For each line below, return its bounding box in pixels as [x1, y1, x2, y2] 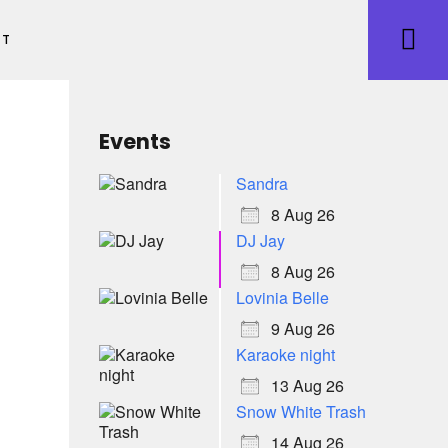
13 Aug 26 [270, 373, 344, 397]
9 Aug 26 [270, 316, 335, 340]
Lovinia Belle [235, 285, 329, 309]
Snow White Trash [235, 399, 366, 423]
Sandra [235, 171, 288, 195]
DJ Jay [235, 228, 285, 252]
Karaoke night [235, 342, 335, 366]
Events [98, 127, 171, 157]
